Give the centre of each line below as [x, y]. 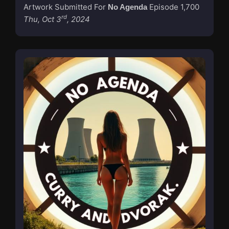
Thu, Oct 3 [42, 19]
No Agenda [128, 7]
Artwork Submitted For [66, 7]
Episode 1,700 [174, 7]
